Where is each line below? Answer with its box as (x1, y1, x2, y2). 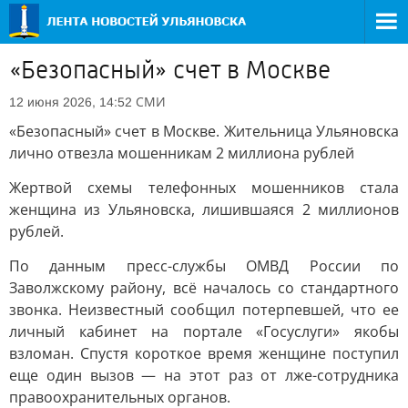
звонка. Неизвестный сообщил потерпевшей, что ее (9, 300, 399, 320)
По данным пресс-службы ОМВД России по (9, 256, 399, 276)
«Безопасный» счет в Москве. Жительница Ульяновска (9, 121, 399, 141)
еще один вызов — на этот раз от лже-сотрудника (9, 365, 399, 385)
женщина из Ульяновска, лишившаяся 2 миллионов (9, 199, 399, 219)
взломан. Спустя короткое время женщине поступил (9, 343, 399, 363)
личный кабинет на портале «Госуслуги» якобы (9, 321, 399, 342)
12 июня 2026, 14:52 (9, 95, 132, 109)
